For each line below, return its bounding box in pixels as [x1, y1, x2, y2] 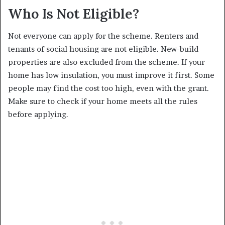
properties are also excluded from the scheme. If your [8, 57, 205, 67]
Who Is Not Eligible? [8, 5, 139, 22]
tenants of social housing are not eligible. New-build [8, 44, 198, 54]
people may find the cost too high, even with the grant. [8, 83, 209, 93]
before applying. [8, 109, 68, 120]
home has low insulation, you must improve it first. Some [8, 70, 214, 80]
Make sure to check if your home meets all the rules [8, 96, 197, 106]
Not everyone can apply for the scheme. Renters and [8, 31, 198, 41]
